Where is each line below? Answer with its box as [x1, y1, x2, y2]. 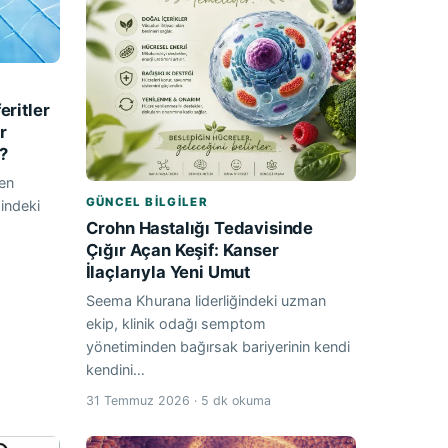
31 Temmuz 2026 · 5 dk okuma [85, 393, 271, 409]
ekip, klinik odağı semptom [85, 315, 266, 333]
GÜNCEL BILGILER [85, 195, 209, 210]
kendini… [85, 361, 145, 379]
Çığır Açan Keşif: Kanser [85, 240, 279, 261]
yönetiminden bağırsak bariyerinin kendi [85, 338, 350, 356]
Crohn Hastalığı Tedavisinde [85, 218, 314, 239]
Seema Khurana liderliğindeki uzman [85, 292, 326, 310]
